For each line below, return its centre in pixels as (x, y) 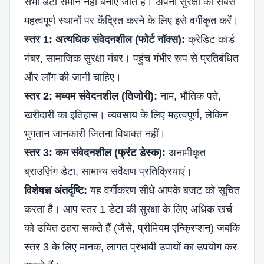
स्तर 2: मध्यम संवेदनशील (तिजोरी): (91, 96)
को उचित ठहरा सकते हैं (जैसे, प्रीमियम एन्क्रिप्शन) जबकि (132, 228)
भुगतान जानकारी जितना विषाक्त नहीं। (95, 134)
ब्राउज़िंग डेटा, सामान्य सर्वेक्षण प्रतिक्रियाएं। (108, 171)
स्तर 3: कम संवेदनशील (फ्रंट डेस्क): (95, 153)
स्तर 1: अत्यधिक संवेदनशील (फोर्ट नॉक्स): (105, 39)
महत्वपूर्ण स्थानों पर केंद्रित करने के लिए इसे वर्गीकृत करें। (131, 21)
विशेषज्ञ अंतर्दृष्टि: (56, 190)
